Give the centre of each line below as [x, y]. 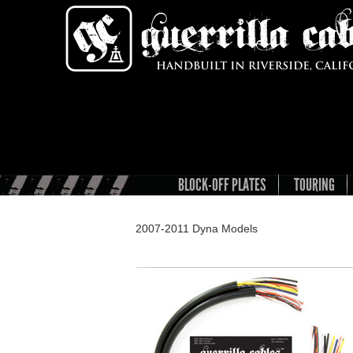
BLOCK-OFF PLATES [222, 185]
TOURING [314, 185]
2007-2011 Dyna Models [197, 229]
